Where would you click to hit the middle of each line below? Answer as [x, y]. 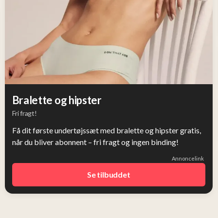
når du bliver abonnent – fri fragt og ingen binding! [95, 142]
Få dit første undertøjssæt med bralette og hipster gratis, [106, 130]
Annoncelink [188, 158]
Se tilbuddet [109, 174]
